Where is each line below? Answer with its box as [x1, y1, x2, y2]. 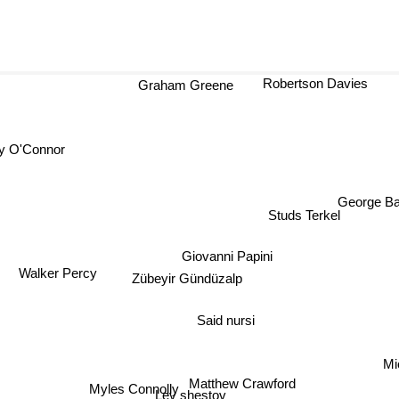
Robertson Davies [250, 76, 356, 91]
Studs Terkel [263, 210, 336, 226]
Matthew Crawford [191, 372, 298, 388]
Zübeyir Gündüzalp [126, 273, 237, 289]
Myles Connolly [89, 375, 180, 391]
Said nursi [191, 313, 250, 330]
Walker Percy [14, 268, 94, 284]
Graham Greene [134, 78, 230, 94]
